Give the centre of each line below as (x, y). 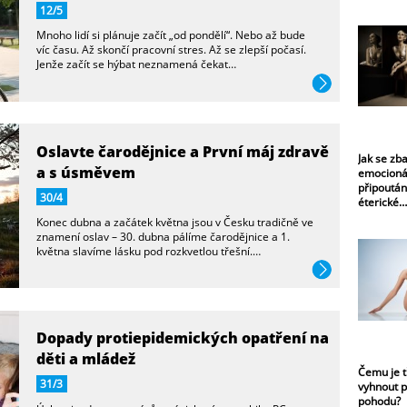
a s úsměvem (85, 172)
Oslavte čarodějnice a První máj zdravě (182, 151)
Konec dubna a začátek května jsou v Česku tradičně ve (174, 222)
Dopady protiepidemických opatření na (182, 338)
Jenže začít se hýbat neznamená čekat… (136, 64)
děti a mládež (85, 359)
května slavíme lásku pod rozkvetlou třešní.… (148, 251)
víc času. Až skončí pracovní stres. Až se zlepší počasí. (171, 50)
